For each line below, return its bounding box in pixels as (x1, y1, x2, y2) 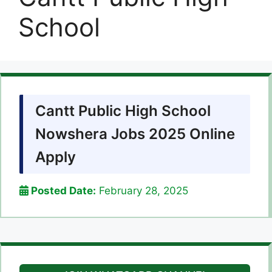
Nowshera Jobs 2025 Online (35, 125, 235, 143)
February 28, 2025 (96, 185, 188, 197)
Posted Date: (29, 185, 96, 197)
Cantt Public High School (35, 102, 211, 120)
